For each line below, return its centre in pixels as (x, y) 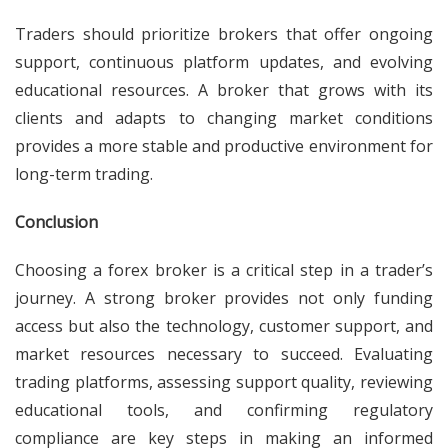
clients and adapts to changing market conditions (224, 118)
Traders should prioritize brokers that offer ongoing (224, 34)
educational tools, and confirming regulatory (224, 410)
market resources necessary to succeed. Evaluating (224, 354)
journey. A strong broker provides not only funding (224, 298)
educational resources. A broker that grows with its (224, 90)
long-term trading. (84, 174)
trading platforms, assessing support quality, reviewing (224, 382)
